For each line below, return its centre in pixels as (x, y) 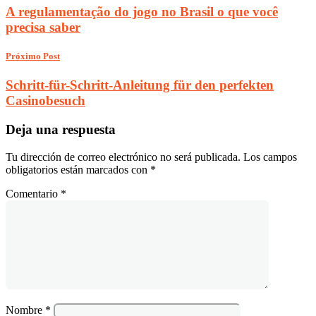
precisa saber (43, 27)
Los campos (270, 157)
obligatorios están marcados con (78, 169)
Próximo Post (33, 56)
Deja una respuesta (61, 129)
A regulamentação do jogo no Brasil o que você (142, 11)
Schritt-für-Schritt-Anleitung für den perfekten (140, 85)
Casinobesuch (45, 101)
